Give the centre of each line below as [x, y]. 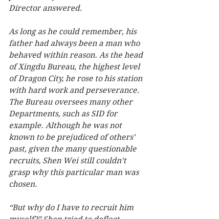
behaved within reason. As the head [77, 55]
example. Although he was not [66, 126]
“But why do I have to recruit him [72, 208]
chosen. [26, 184]
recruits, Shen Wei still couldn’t [68, 161]
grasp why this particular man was [75, 173]
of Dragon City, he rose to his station [77, 79]
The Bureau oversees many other [72, 102]
